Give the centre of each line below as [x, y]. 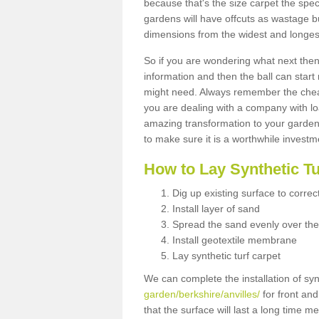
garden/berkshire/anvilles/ [202, 294]
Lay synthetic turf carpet [226, 255]
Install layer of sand [216, 208]
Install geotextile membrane [235, 240]
